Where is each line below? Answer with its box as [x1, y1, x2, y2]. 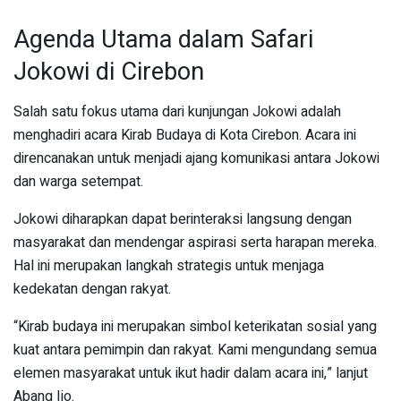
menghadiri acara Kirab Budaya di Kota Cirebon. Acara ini [13, 124, 356, 147]
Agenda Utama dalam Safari [13, 21, 313, 58]
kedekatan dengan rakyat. [13, 278, 171, 301]
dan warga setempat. [13, 171, 143, 193]
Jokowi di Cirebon [13, 54, 204, 90]
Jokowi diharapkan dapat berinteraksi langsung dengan [13, 209, 352, 231]
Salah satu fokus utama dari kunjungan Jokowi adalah [13, 101, 341, 124]
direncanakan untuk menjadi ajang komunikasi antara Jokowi [13, 148, 380, 170]
